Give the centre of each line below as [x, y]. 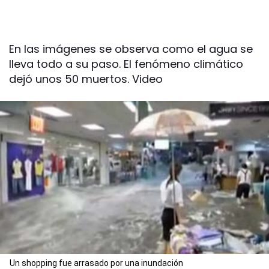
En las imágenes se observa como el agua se [131, 49]
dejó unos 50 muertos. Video [86, 79]
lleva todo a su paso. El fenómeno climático [126, 64]
